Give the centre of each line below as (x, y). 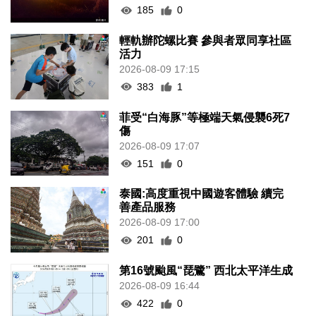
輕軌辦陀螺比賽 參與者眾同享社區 (206, 40)
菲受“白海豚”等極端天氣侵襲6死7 (205, 117)
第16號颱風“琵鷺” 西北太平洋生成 (206, 271)
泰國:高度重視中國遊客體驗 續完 (202, 194)
